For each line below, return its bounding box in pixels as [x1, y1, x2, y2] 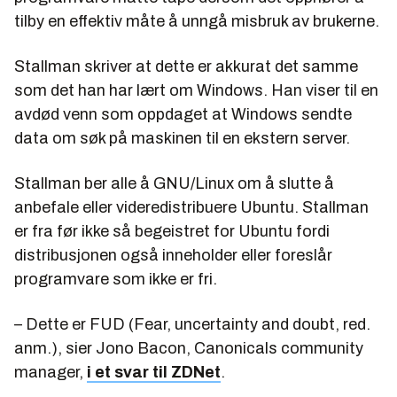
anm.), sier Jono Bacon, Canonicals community [14, 339, 363, 358]
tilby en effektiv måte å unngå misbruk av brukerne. [14, 12, 379, 31]
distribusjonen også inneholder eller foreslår [14, 246, 332, 265]
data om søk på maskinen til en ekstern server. [14, 129, 350, 148]
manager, [14, 363, 87, 382]
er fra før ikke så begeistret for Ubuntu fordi [14, 222, 330, 241]
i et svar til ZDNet [87, 363, 221, 382]
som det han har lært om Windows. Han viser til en [14, 82, 378, 100]
